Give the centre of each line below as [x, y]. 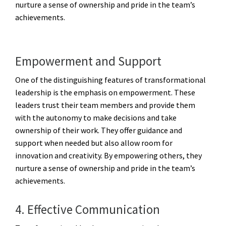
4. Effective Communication [88, 209]
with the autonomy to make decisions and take [96, 117]
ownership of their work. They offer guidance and [99, 130]
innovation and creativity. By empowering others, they [108, 155]
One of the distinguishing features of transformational [110, 79]
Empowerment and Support [88, 61]
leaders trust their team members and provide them [105, 105]
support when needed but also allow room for [94, 143]
